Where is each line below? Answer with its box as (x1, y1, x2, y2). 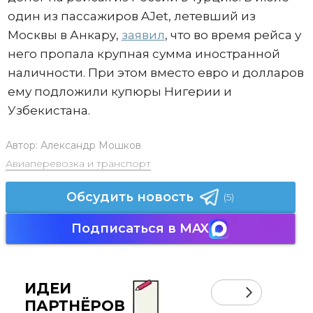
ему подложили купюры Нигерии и (7, 85, 232, 99)
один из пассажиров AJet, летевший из (7, 9, 256, 24)
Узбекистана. (7, 103, 93, 118)
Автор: (5, 139, 41, 152)
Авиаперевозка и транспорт (5, 157, 151, 170)
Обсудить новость (66, 189, 194, 205)
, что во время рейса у (164, 28, 301, 43)
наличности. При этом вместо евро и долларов (7, 66, 304, 80)
